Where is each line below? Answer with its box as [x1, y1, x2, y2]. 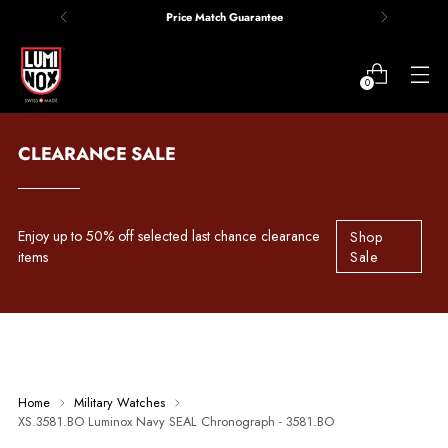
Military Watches [74, 393, 165, 413]
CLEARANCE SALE [18, 141, 176, 167]
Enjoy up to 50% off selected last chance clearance [18, 225, 320, 246]
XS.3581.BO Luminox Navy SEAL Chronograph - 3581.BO [18, 412, 334, 432]
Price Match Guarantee [165, 9, 283, 25]
